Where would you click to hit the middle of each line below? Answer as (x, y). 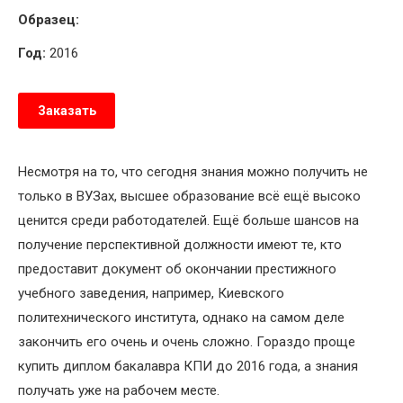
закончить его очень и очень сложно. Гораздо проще (187, 342)
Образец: (49, 20)
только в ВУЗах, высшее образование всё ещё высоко (189, 197)
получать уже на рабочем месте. (119, 391)
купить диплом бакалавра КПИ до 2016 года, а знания (188, 367)
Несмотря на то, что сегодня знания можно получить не (193, 172)
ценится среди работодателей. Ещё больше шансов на (188, 221)
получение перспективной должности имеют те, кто (180, 245)
